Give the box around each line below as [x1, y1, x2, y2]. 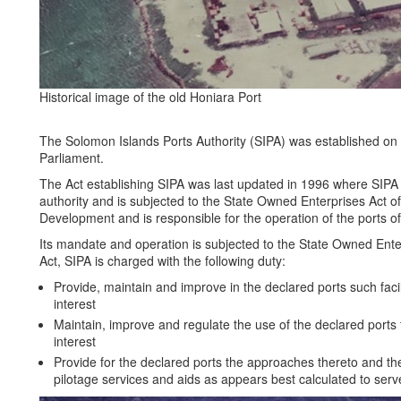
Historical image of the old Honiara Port [39, 88, 261, 107]
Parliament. [39, 149, 104, 167]
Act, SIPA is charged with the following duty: [39, 252, 286, 270]
